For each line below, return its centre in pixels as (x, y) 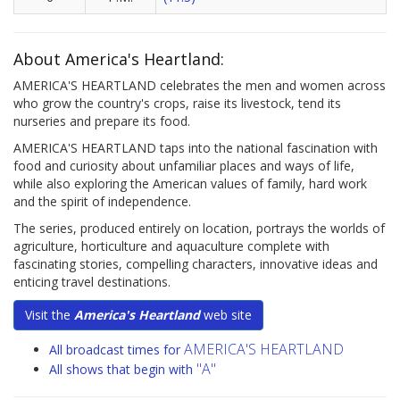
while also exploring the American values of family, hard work (190, 184)
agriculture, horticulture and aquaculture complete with (171, 246)
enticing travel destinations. (92, 282)
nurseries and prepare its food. (102, 121)
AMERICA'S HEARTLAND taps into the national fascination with (196, 148)
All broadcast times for (117, 350)
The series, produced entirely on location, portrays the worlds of (199, 229)
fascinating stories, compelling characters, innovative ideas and (196, 264)
